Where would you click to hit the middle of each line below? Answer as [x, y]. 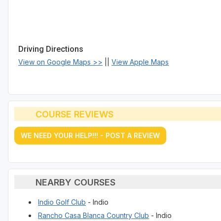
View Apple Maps [140, 62]
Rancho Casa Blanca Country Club [93, 216]
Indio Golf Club [62, 202]
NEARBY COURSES [75, 182]
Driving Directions [51, 49]
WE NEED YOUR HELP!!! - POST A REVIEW [90, 136]
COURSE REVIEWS [74, 114]
